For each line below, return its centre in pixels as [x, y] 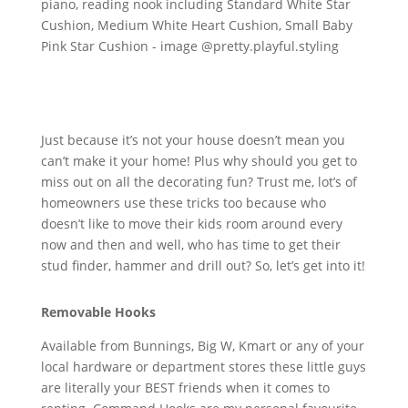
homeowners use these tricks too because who [183, 202]
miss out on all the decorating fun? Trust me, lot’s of [199, 181]
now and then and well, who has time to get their [190, 244]
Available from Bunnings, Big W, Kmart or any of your [202, 345]
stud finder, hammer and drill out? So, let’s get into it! [203, 265]
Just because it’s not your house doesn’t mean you [193, 139]
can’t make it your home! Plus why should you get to [199, 160]
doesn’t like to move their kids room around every [191, 223]
